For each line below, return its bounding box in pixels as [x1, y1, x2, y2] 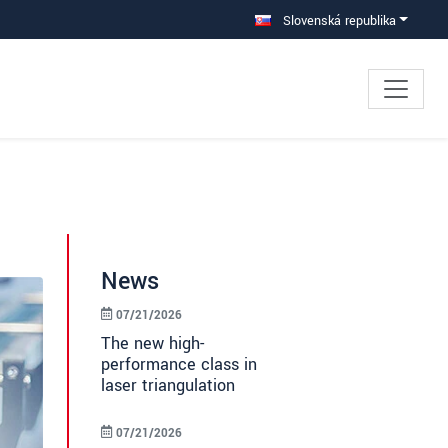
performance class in [101, 353, 257, 377]
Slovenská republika [278, 11, 396, 30]
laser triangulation [101, 374, 235, 398]
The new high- [101, 332, 204, 356]
